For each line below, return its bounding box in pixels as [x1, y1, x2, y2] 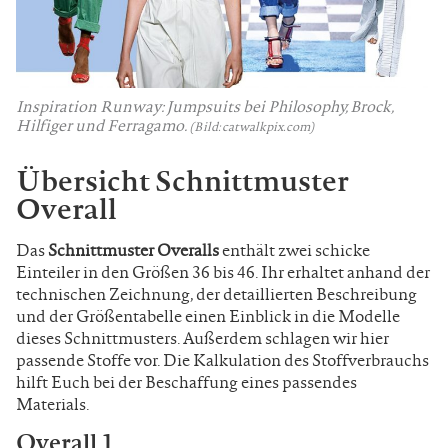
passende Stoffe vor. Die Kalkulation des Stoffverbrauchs [16, 347, 429, 372]
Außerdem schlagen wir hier [183, 325, 389, 350]
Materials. [16, 391, 90, 416]
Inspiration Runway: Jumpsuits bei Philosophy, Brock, [16, 94, 393, 117]
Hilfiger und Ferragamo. [16, 113, 186, 136]
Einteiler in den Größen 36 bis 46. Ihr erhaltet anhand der [16, 259, 430, 284]
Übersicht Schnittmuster [16, 159, 349, 201]
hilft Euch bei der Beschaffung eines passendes [16, 369, 357, 394]
